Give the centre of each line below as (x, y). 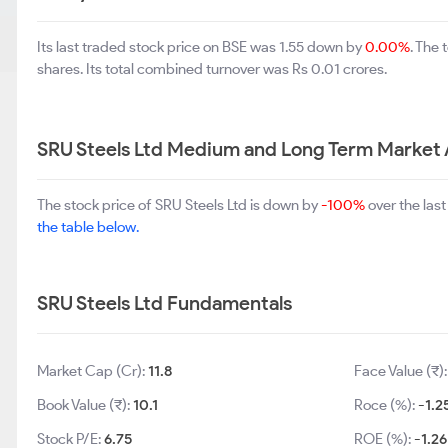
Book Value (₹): (85, 405)
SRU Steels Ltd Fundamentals (164, 303)
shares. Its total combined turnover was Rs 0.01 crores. (212, 69)
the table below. (88, 227)
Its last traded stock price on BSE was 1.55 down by (201, 47)
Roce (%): (386, 405)
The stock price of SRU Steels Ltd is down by (179, 205)
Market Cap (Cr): (92, 371)
